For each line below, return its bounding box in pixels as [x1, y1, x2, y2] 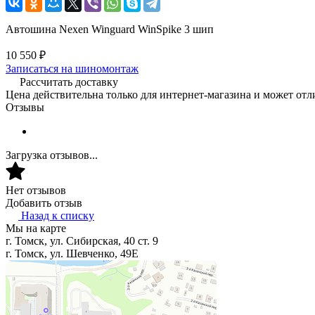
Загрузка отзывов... [6, 148, 98, 161]
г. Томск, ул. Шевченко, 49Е [6, 247, 139, 259]
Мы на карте [6, 221, 66, 234]
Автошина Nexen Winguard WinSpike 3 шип [6, 22, 214, 35]
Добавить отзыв [6, 196, 82, 209]
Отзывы [6, 101, 44, 113]
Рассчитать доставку [20, 75, 118, 88]
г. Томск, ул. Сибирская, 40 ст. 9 [6, 234, 158, 247]
